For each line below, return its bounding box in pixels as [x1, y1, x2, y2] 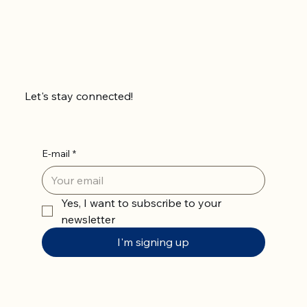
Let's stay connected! [24, 88, 133, 103]
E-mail [41, 147, 70, 160]
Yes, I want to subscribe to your [60, 196, 221, 210]
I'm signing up [117, 235, 190, 249]
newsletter [60, 212, 115, 227]
